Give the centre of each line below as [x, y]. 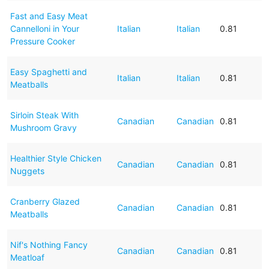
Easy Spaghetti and [48, 71]
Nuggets [27, 171]
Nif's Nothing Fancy [49, 244]
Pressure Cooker [42, 41]
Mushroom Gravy [43, 127]
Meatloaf [27, 257]
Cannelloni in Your [44, 28]
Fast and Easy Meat [49, 16]
